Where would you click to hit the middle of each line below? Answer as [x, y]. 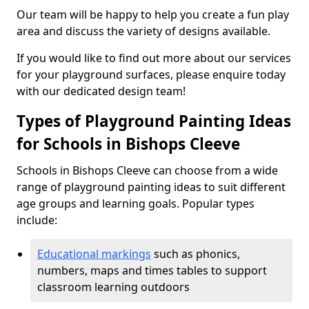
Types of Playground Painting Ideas [154, 121]
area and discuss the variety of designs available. [143, 31]
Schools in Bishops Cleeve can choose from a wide [147, 170]
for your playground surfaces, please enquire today [151, 74]
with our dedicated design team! [101, 91]
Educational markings [94, 254]
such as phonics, [196, 254]
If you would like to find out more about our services [154, 58]
